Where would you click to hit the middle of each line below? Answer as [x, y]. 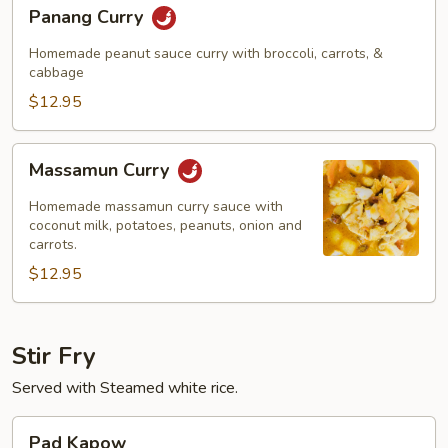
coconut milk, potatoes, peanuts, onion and [165, 225]
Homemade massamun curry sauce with [156, 206]
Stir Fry [54, 356]
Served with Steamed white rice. [125, 388]
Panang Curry [88, 17]
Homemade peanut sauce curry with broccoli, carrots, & [206, 53]
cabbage [56, 72]
